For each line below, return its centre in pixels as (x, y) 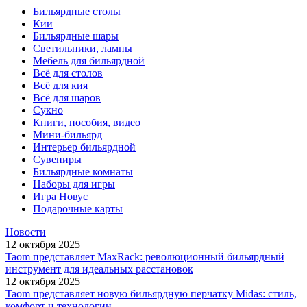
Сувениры (57, 159)
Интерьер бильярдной (84, 147)
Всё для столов (68, 73)
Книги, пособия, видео (87, 122)
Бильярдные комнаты (83, 171)
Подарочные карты (78, 208)
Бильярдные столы (77, 11)
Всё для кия (60, 85)
